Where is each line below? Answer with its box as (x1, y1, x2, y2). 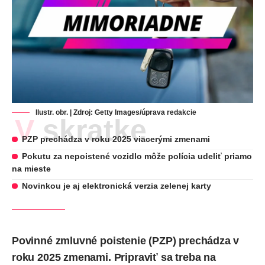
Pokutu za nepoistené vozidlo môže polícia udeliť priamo (21, 151, 252, 161)
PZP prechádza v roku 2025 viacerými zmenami (21, 134, 210, 144)
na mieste (12, 164, 51, 174)
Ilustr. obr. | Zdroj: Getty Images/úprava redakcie (35, 108, 196, 117)
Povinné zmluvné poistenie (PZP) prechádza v (12, 235, 240, 247)
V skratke (34, 114, 147, 147)
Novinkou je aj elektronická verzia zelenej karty (21, 181, 211, 191)
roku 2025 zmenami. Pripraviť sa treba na (12, 251, 216, 264)
